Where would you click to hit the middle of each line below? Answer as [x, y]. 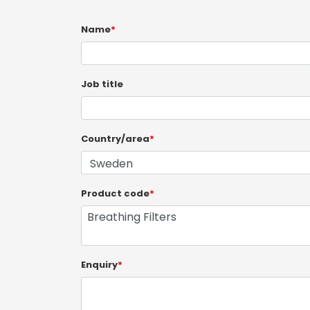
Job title [102, 84]
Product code [115, 193]
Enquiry [99, 265]
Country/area [115, 139]
